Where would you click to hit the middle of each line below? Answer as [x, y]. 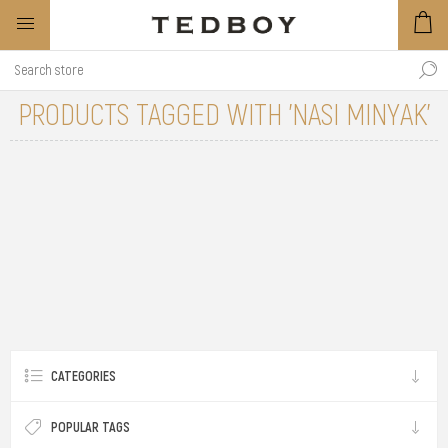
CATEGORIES [83, 376]
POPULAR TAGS [90, 427]
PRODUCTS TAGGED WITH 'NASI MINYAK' [224, 114]
